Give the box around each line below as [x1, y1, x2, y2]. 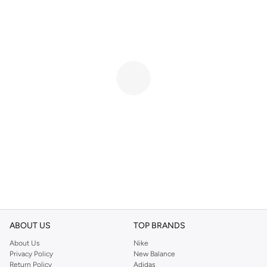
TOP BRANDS [133, 220, 185, 231]
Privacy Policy [10, 249, 53, 258]
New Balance [133, 249, 175, 258]
